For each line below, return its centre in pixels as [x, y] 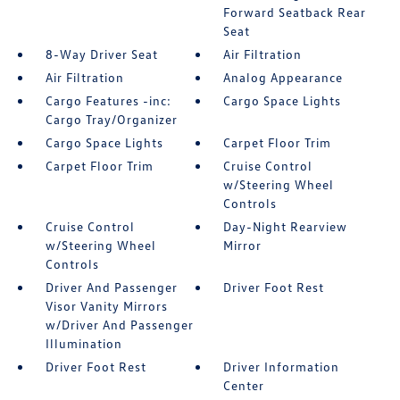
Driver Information [282, 367]
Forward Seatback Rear [295, 12]
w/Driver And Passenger [119, 325]
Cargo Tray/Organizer [111, 120]
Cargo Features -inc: [108, 101]
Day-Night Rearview [286, 227]
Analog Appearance [283, 78]
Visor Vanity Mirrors [106, 306]
